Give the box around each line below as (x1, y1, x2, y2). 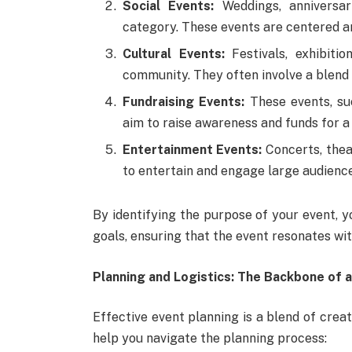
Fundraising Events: (122, 94, 245, 110)
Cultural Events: (122, 46, 225, 62)
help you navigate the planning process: (92, 331, 327, 346)
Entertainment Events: (122, 142, 262, 158)
